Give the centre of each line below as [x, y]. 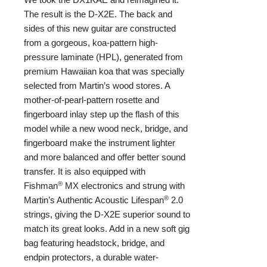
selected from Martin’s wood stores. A [97, 86]
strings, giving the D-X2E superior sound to [107, 215]
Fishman [41, 186]
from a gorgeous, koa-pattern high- [91, 43]
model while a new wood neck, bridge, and [106, 129]
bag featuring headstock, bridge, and [94, 243]
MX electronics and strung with [125, 186]
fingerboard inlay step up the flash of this [102, 114]
